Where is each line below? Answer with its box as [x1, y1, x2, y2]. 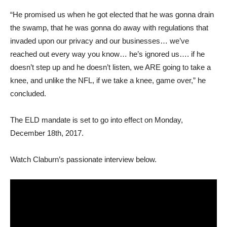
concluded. [10, 89, 46, 98]
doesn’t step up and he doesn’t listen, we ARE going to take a [10, 62, 211, 71]
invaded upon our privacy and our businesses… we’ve [10, 36, 189, 45]
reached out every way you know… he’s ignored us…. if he [10, 49, 205, 58]
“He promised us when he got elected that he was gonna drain [10, 10, 214, 19]
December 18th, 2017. [10, 128, 84, 137]
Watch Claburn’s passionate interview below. [10, 155, 157, 164]
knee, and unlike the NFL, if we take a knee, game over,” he [10, 75, 206, 85]
